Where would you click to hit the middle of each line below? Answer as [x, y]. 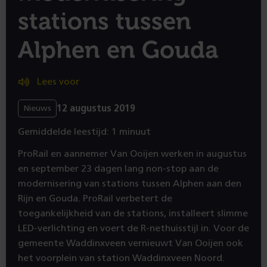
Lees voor [58, 82]
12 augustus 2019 [96, 108]
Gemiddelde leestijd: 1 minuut [84, 132]
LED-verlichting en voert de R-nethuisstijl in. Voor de [133, 228]
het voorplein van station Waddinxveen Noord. [121, 258]
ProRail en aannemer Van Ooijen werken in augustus [132, 154]
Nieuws [37, 108]
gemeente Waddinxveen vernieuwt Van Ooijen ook [131, 243]
